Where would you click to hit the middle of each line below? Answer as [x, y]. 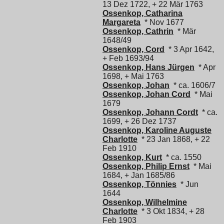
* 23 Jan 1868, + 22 [174, 139]
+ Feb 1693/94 [128, 58]
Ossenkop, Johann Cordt [150, 112]
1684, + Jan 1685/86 [139, 175]
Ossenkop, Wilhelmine [145, 202]
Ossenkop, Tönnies [139, 184]
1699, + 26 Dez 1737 [139, 121]
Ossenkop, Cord [133, 49]
